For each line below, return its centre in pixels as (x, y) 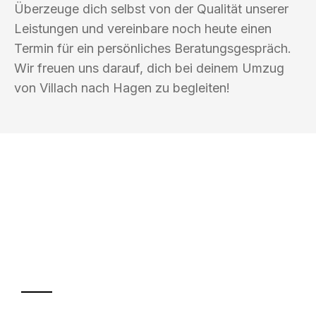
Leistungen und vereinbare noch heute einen (143, 28)
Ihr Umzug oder (122, 233)
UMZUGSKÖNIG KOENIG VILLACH (135, 204)
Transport (86, 261)
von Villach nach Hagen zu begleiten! (122, 87)
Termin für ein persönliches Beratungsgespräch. (153, 48)
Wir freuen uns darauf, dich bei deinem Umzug (149, 68)
